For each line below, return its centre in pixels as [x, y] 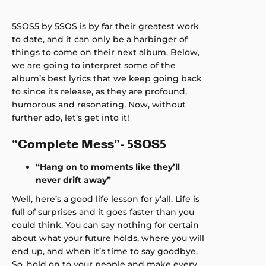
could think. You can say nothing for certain [105, 225]
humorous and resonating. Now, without [99, 104]
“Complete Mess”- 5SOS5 [89, 144]
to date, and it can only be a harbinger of [100, 39]
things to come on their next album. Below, [106, 52]
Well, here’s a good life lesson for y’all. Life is [106, 199]
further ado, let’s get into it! [71, 118]
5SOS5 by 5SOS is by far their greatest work [105, 26]
